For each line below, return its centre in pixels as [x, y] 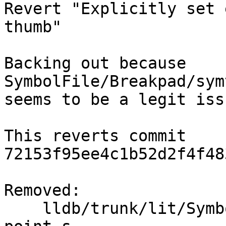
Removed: [42, 190]
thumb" [33, 27]
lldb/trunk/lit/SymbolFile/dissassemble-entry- [23, 209]
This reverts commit [95, 136]
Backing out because [95, 63]
